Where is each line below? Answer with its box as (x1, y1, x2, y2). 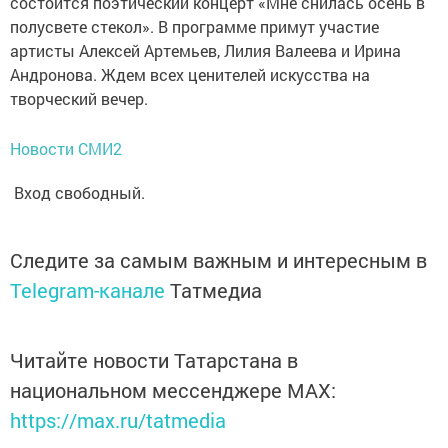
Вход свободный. (10, 182, 145, 204)
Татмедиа (170, 277, 262, 304)
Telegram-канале (10, 277, 165, 304)
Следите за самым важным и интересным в (10, 247, 427, 274)
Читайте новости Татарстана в (10, 347, 298, 374)
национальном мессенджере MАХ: (10, 377, 336, 404)
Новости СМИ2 (10, 138, 122, 160)
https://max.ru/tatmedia (10, 407, 226, 434)
